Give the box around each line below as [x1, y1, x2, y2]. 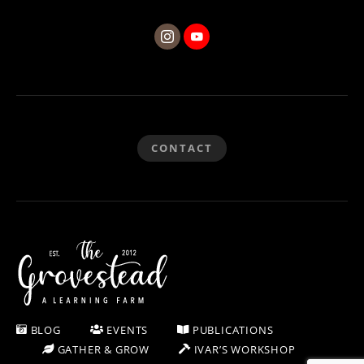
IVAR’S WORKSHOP [190, 341, 296, 357]
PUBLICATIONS [189, 322, 274, 337]
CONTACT [151, 141, 213, 156]
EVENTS [103, 322, 149, 337]
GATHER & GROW [54, 341, 150, 357]
